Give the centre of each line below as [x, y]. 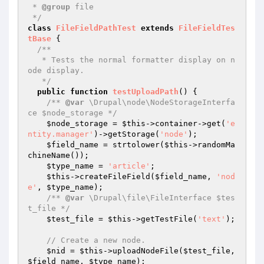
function [89, 92]
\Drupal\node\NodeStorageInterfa [160, 102]
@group [56, 7]
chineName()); [58, 155]
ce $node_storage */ [72, 113]
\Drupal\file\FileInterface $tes [160, 198]
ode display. [56, 70]
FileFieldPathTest [96, 28]
